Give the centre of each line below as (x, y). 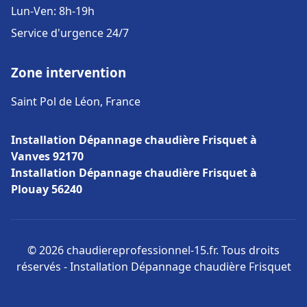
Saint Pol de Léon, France (76, 101)
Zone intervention (69, 72)
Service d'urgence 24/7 (70, 33)
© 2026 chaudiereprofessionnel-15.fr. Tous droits (153, 250)
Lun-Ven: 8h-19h (53, 11)
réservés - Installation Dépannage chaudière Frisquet (153, 267)
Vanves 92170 (47, 156)
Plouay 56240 (47, 189)
